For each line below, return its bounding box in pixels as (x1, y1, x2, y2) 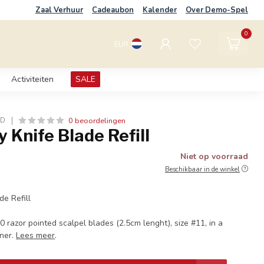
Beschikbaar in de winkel (164, 165, 240, 174)
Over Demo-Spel (186, 5, 248, 15)
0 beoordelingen (68, 115, 126, 126)
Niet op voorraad (180, 151, 248, 162)
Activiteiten (11, 74, 54, 85)
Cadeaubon (92, 5, 134, 15)
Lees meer (16, 230, 55, 241)
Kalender (143, 5, 177, 15)
